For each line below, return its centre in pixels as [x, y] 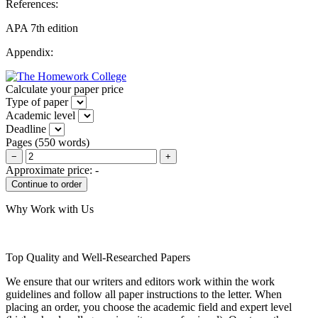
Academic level [40, 115]
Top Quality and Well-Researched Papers [98, 257]
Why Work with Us [50, 209]
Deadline [26, 128]
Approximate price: [50, 170]
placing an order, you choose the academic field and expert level [149, 307]
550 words [62, 142]
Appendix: [29, 52]
